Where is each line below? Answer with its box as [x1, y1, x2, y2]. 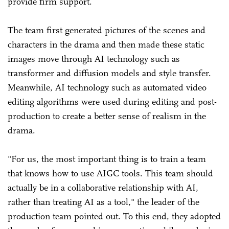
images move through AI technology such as [8, 53, 180, 65]
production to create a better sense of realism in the [8, 110, 206, 122]
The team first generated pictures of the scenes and [8, 25, 205, 36]
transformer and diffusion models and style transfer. [8, 67, 211, 79]
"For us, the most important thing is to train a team [8, 153, 206, 165]
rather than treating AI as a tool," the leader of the [8, 196, 199, 208]
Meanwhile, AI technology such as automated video [8, 82, 207, 94]
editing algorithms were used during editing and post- [8, 96, 217, 108]
